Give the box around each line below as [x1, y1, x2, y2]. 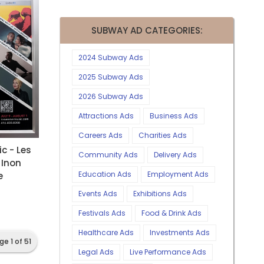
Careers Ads [78, 130, 123, 141]
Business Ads [150, 111, 198, 121]
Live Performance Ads [130, 247, 206, 258]
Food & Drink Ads [141, 208, 202, 219]
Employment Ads [147, 169, 209, 180]
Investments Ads [150, 227, 210, 238]
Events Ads [78, 189, 117, 199]
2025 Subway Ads [78, 72, 143, 82]
